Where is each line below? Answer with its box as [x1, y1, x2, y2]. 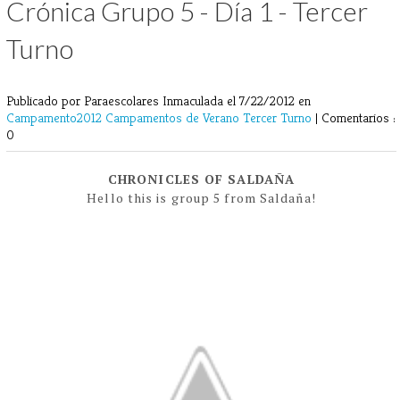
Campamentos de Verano [105, 108, 243, 126]
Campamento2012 [6, 108, 105, 126]
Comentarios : [321, 108, 396, 126]
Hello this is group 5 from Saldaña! [87, 188, 316, 206]
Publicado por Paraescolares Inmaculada [6, 91, 227, 109]
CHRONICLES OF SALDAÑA [107, 170, 296, 187]
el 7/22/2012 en [227, 91, 311, 109]
